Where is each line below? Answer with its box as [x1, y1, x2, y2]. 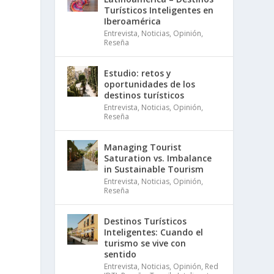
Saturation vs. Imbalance [104, 152, 212, 164]
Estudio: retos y [104, 67, 172, 79]
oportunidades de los [104, 78, 196, 90]
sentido [104, 248, 137, 260]
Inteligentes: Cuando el [104, 226, 204, 238]
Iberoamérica [104, 15, 161, 27]
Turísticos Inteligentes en [104, 4, 214, 16]
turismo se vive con [104, 237, 187, 249]
